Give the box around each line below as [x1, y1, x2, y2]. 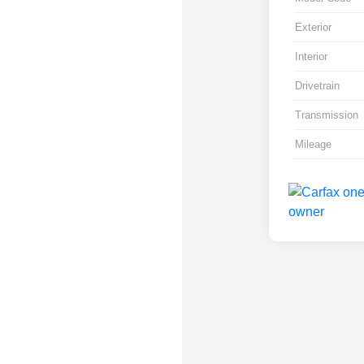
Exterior [294, 21, 331, 34]
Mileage [294, 138, 331, 151]
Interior [294, 50, 327, 63]
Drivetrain [294, 80, 340, 93]
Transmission [294, 109, 358, 122]
